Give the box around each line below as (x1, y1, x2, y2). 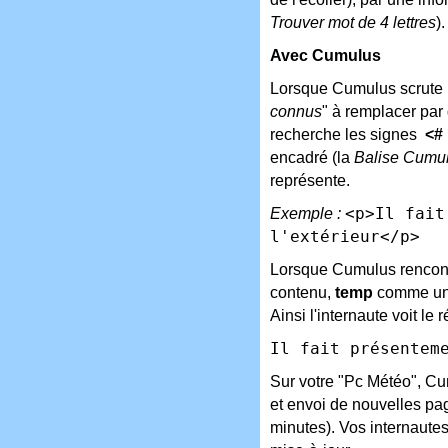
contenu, (270, 283, 335, 301)
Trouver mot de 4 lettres (270, 13, 436, 31)
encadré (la (270, 148, 354, 166)
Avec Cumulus (270, 46, 381, 64)
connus (270, 102, 322, 120)
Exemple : (270, 204, 341, 222)
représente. (270, 171, 350, 189)
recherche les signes (270, 125, 425, 143)
